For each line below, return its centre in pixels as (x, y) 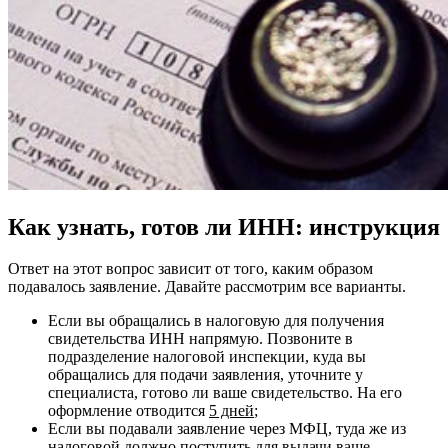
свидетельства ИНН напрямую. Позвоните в (200, 339)
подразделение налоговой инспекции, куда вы (207, 357)
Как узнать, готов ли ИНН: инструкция (224, 226)
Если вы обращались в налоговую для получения (216, 321)
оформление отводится (128, 411)
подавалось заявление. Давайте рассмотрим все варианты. (207, 287)
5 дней (231, 411)
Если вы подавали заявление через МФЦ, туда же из (227, 429)
